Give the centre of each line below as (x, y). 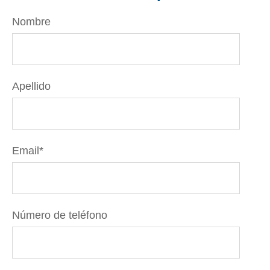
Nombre (31, 21)
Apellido (31, 86)
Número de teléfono (60, 215)
